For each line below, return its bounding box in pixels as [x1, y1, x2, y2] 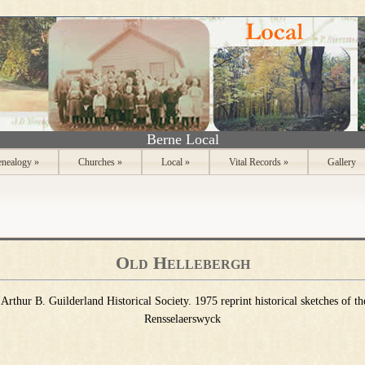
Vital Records [229, 156, 281, 168]
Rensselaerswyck [144, 313, 221, 325]
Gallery [328, 156, 356, 168]
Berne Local [146, 131, 219, 147]
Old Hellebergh [115, 253, 250, 273]
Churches [78, 156, 115, 168]
